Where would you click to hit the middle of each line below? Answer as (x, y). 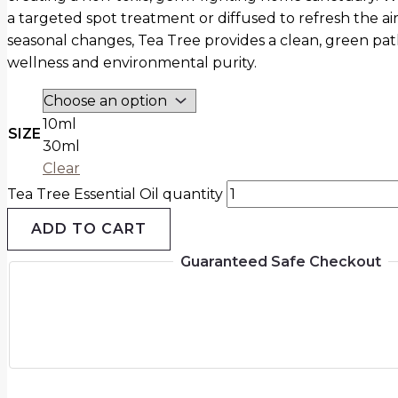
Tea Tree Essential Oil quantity (115, 195)
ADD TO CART (89, 229)
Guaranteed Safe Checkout (281, 262)
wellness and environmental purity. (132, 63)
